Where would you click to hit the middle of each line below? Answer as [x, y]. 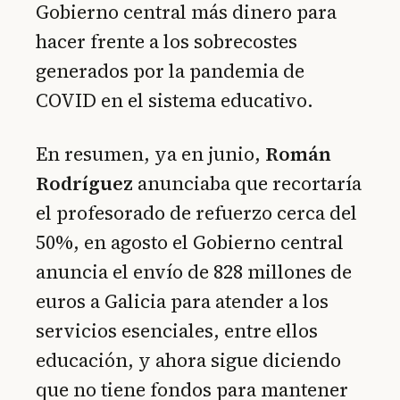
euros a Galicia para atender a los [182, 302]
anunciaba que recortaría [247, 184]
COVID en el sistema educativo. [175, 100]
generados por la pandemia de [170, 71]
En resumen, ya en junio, [150, 154]
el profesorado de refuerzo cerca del [196, 213]
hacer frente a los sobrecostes [167, 41]
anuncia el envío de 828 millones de [194, 272]
